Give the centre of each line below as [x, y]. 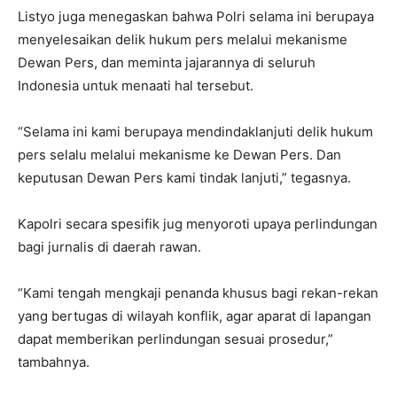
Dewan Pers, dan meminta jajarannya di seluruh [167, 62]
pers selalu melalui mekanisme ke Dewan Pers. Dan [179, 154]
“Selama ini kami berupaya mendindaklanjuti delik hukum [195, 131]
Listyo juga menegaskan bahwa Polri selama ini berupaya [196, 16]
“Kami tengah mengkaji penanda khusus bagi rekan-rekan [198, 292]
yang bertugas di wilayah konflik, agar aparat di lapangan [195, 315]
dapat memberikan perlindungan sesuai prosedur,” [175, 339]
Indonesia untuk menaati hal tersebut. [136, 85]
